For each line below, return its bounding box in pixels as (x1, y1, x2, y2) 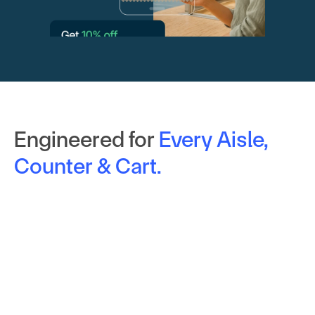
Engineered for (14, 127, 155, 153)
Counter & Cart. (14, 153, 162, 179)
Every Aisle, (159, 127, 269, 153)
